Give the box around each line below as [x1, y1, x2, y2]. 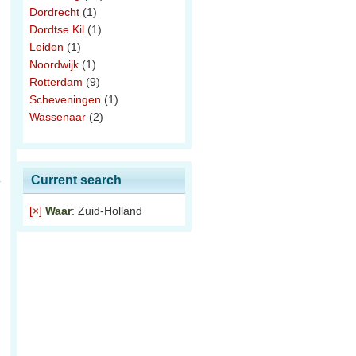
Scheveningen [29, 93, 101, 106]
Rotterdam [29, 75, 83, 88]
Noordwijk [29, 58, 79, 71]
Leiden [29, 41, 64, 53]
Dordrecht [29, 6, 79, 18]
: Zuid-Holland [72, 204, 142, 217]
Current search [31, 173, 122, 187]
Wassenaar [29, 110, 86, 123]
